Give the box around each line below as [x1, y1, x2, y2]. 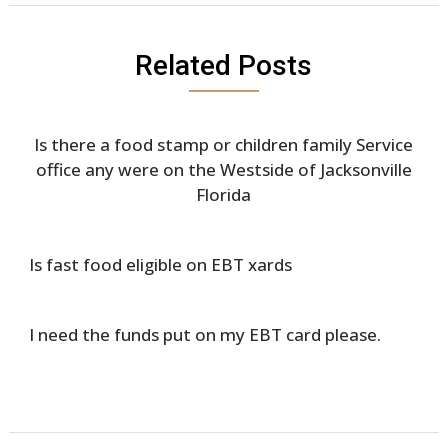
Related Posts [135, 49, 313, 82]
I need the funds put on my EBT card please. [28, 323, 381, 346]
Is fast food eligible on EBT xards [28, 253, 292, 276]
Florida [196, 183, 252, 206]
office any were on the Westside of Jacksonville [35, 158, 412, 181]
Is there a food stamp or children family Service [34, 133, 414, 156]
